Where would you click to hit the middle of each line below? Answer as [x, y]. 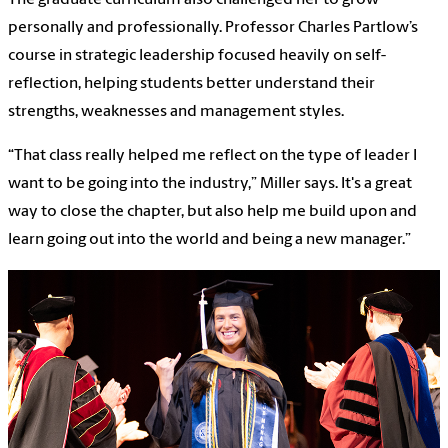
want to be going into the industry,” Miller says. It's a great [210, 183]
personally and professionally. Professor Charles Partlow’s [213, 27]
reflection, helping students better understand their [191, 83]
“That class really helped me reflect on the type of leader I [212, 155]
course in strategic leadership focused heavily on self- [197, 55]
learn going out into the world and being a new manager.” [209, 239]
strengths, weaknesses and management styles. [176, 111]
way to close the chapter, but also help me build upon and [212, 211]
